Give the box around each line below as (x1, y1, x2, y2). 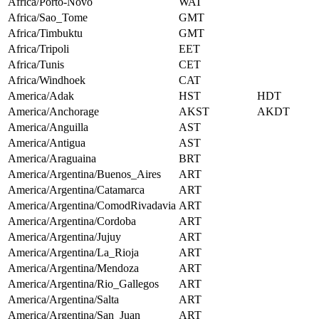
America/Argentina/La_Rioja (8, 246, 139, 259)
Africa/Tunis (8, 58, 64, 71)
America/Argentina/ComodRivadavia (8, 199, 176, 212)
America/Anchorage (8, 105, 99, 118)
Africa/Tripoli (8, 43, 69, 56)
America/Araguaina (8, 152, 96, 165)
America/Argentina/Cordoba (8, 215, 136, 228)
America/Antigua (8, 137, 85, 150)
